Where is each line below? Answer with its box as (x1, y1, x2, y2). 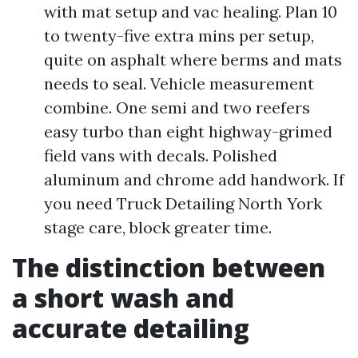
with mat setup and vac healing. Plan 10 (44, 2, 337, 22)
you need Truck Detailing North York (44, 193, 322, 213)
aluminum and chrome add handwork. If (44, 169, 344, 189)
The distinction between (12, 250, 325, 284)
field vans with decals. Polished (44, 145, 277, 165)
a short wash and (12, 280, 234, 315)
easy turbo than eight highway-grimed (44, 121, 332, 141)
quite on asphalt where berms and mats (44, 50, 342, 70)
